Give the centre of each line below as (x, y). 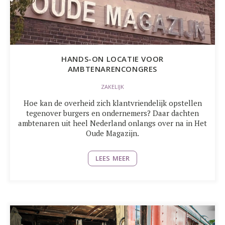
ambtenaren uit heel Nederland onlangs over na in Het (113, 123)
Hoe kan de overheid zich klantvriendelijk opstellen (113, 103)
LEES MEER (113, 158)
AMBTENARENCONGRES (113, 69)
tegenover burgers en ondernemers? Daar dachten (113, 113)
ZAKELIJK (113, 87)
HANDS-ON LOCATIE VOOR (113, 59)
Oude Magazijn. (113, 133)
